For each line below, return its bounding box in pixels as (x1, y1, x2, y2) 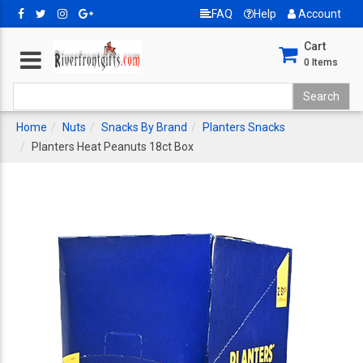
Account (296, 7, 341, 20)
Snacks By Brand (101, 121, 187, 134)
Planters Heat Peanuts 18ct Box (32, 140, 194, 153)
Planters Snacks (203, 121, 285, 134)
